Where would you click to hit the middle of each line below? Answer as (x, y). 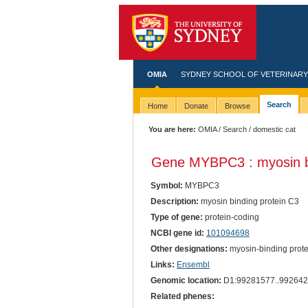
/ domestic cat (272, 129)
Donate (196, 106)
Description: (174, 201)
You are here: (173, 129)
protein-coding (231, 217)
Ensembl (193, 265)
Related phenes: (182, 297)
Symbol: (166, 185)
